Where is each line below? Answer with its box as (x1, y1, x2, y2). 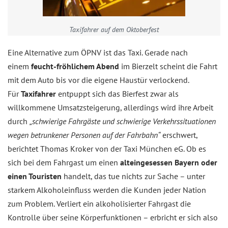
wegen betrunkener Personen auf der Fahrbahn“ (8, 130, 160, 140)
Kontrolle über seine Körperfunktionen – (8, 212, 150, 222)
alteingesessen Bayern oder (120, 157, 217, 167)
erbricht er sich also (150, 212, 218, 222)
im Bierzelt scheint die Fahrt (119, 61, 217, 71)
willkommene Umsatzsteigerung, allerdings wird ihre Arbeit (8, 102, 213, 112)
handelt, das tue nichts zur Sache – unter (62, 171, 205, 181)
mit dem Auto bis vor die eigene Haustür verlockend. (8, 75, 189, 85)
